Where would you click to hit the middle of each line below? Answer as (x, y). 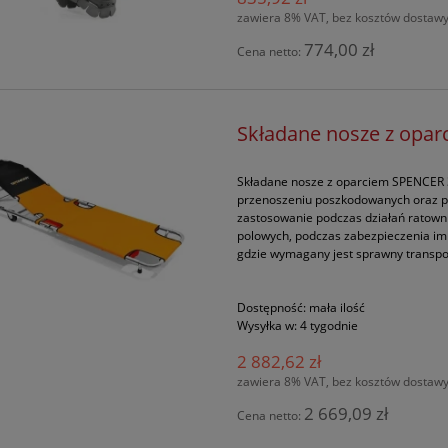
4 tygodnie (329, 326)
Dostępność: (272, 308)
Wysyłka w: (267, 326)
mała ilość (337, 308)
